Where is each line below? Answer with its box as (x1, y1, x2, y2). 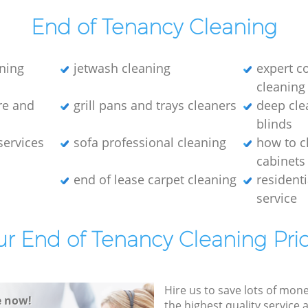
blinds (256, 115, 293, 132)
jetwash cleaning (73, 59, 170, 76)
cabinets (256, 152, 306, 169)
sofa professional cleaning (73, 133, 226, 151)
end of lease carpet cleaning (73, 170, 236, 188)
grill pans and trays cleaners (73, 96, 236, 113)
